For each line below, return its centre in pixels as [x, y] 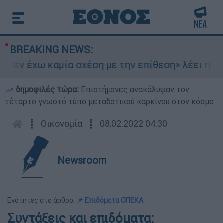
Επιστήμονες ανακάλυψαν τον [135, 89]
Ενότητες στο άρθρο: [42, 200]
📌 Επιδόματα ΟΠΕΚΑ [110, 200]
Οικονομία [61, 124]
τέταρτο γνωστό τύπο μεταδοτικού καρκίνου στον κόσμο [109, 101]
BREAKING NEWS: [51, 50]
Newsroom [82, 160]
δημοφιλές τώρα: [47, 89]
